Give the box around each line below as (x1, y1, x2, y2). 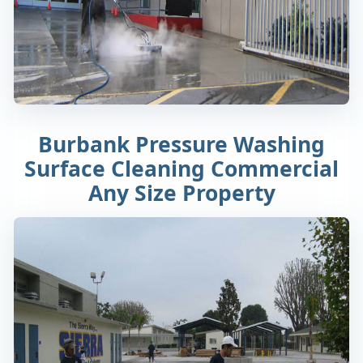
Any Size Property (88, 177, 275, 207)
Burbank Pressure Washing (38, 129, 325, 159)
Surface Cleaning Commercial (24, 153, 339, 183)
